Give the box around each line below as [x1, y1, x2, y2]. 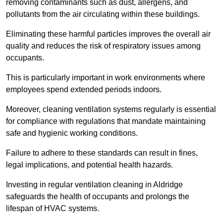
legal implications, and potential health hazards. [6, 161, 173, 169]
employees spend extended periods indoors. [6, 85, 162, 94]
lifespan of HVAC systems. [6, 204, 99, 213]
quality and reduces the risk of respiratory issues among [6, 42, 201, 51]
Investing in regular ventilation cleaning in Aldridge [6, 180, 183, 189]
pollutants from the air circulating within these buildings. [6, 10, 200, 19]
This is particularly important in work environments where [6, 73, 205, 82]
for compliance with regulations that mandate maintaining [6, 117, 206, 126]
